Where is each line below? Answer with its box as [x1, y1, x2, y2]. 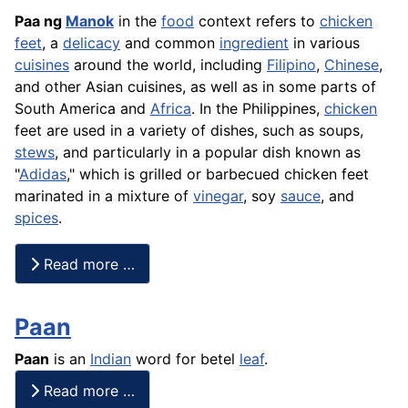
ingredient [219, 34, 289, 53]
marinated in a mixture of [15, 187, 193, 206]
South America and [15, 99, 150, 118]
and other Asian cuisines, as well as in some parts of [15, 77, 376, 97]
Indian [90, 350, 131, 369]
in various [289, 34, 360, 53]
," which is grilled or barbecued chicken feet [66, 165, 369, 184]
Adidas [19, 165, 66, 184]
